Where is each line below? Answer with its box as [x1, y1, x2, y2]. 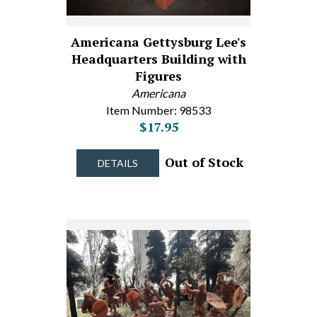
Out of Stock [161, 154, 243, 171]
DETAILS [97, 157, 138, 169]
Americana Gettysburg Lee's [71, 33, 246, 50]
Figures [135, 67, 182, 84]
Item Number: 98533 [106, 103, 211, 117]
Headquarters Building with [71, 50, 246, 67]
